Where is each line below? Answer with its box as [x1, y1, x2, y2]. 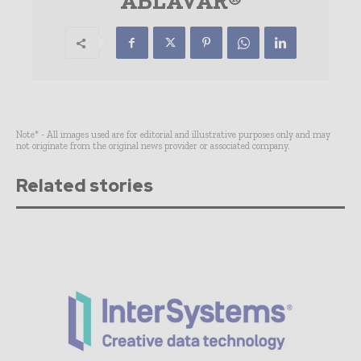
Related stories [16, 174, 153, 198]
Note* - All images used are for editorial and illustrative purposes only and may [16, 129, 330, 141]
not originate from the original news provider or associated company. [16, 140, 290, 152]
